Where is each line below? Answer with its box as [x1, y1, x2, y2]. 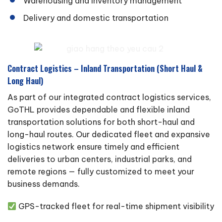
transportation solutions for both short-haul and [7, 116, 195, 127]
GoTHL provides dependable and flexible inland [7, 104, 190, 114]
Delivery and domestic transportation [23, 12, 168, 23]
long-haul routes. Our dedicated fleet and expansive [7, 129, 210, 139]
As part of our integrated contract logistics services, [7, 92, 211, 102]
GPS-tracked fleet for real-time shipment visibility [16, 201, 215, 212]
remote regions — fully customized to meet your [7, 166, 194, 176]
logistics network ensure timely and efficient [7, 141, 179, 152]
